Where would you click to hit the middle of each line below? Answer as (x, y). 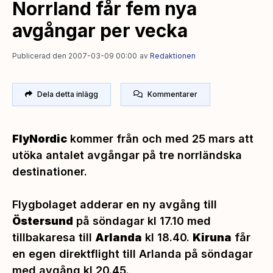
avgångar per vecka (100, 30)
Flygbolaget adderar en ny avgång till (115, 204)
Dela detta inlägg (68, 94)
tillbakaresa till (54, 237)
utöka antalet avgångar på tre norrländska (127, 155)
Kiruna (212, 237)
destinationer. (50, 171)
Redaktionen (173, 55)
